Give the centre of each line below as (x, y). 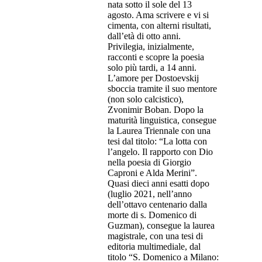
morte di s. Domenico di (152, 215)
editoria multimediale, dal (154, 247)
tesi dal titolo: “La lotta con (157, 142)
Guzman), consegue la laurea (161, 226)
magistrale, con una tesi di (155, 236)
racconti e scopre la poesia (156, 57)
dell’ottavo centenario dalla (157, 205)
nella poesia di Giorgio (149, 163)
